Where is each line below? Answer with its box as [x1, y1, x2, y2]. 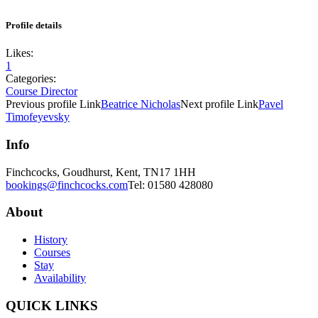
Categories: [6, 72, 56, 85]
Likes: [6, 47, 33, 60]
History [34, 234, 67, 246]
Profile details [6, 19, 62, 31]
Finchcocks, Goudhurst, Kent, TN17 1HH [6, 165, 196, 178]
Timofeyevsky [6, 111, 70, 124]
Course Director [6, 85, 77, 98]
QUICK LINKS [6, 297, 98, 313]
